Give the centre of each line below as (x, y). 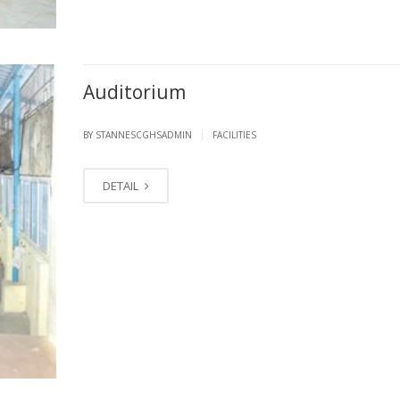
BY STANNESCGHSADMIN (138, 135)
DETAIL (121, 186)
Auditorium (134, 92)
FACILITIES (234, 135)
